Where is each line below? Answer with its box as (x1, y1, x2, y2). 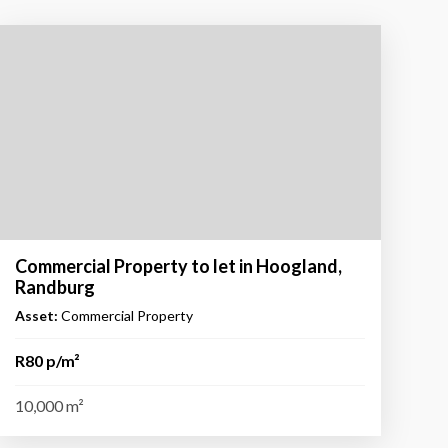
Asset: (14, 306, 58, 324)
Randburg (14, 275, 95, 298)
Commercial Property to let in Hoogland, (14, 254, 342, 277)
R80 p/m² (14, 350, 80, 370)
